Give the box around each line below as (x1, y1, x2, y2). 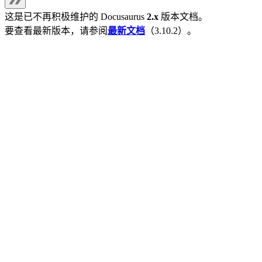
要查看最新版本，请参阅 (5, 26, 108, 36)
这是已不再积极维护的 (5, 12, 101, 22)
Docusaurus (101, 12, 144, 22)
